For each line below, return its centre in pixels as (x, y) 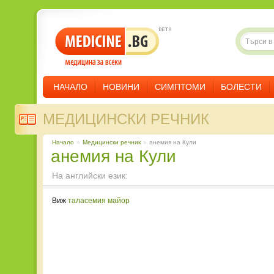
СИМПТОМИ (180, 87)
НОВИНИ (121, 87)
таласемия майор (99, 201)
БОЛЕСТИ (241, 87)
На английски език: (90, 176)
